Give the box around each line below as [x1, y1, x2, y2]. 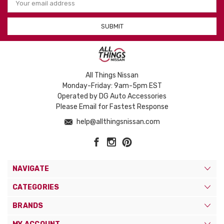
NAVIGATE [12, 164, 49, 173]
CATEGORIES [12, 183, 59, 192]
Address [7, 2, 33, 10]
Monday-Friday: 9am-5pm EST [62, 81, 162, 90]
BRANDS [12, 201, 43, 210]
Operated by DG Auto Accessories [57, 92, 166, 101]
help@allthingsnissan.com [74, 117, 160, 126]
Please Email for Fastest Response [55, 102, 168, 111]
